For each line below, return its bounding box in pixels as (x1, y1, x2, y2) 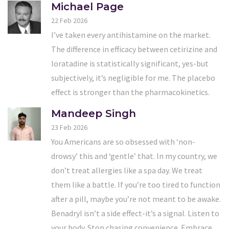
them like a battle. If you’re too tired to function (51, 179, 220, 190)
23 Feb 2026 (51, 123, 87, 132)
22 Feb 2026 (51, 16, 87, 26)
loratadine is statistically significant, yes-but (51, 58, 209, 69)
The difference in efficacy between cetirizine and (51, 44, 217, 55)
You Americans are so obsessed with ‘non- (51, 136, 195, 147)
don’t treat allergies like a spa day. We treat (51, 165, 202, 176)
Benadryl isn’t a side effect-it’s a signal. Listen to (51, 208, 219, 219)
